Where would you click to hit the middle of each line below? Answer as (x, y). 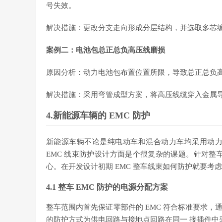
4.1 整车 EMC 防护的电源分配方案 (107, 187)
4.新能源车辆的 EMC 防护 (98, 115)
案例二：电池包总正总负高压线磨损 (106, 50)
